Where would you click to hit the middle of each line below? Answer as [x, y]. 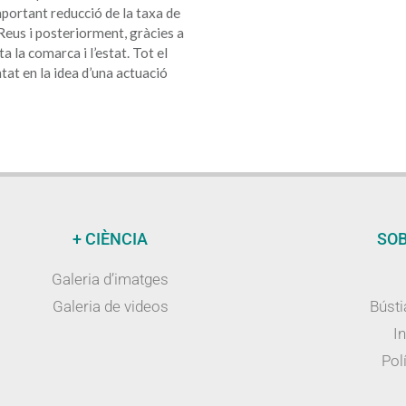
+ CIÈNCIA [111, 239]
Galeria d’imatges [111, 280]
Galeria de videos [110, 307]
